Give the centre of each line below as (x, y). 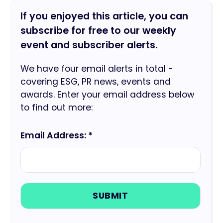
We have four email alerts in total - (97, 69)
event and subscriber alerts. (89, 45)
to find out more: (56, 108)
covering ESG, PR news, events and (96, 82)
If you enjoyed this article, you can (104, 16)
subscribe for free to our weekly (98, 31)
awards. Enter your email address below (107, 95)
